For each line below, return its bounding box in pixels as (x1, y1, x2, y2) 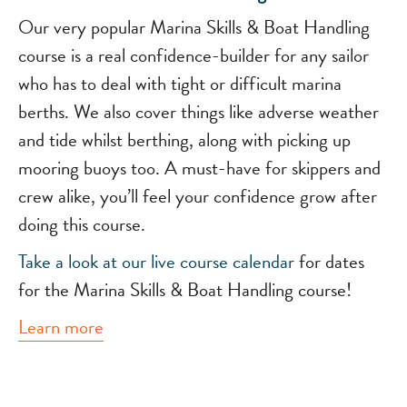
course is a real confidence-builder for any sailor (18, 41, 369, 70)
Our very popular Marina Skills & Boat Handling (18, 13, 370, 42)
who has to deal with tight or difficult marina (18, 69, 342, 98)
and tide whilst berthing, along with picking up (18, 125, 351, 154)
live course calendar (151, 247, 299, 276)
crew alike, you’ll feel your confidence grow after (18, 182, 377, 211)
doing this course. (18, 210, 145, 239)
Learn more (18, 313, 104, 342)
